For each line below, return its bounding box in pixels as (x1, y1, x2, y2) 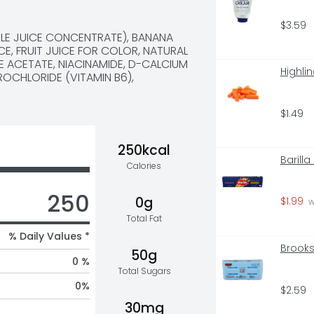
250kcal (118, 141, 171, 161)
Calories (127, 160, 162, 172)
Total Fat (126, 212, 163, 225)
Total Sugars (117, 265, 171, 278)
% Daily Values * (8, 229, 90, 244)
